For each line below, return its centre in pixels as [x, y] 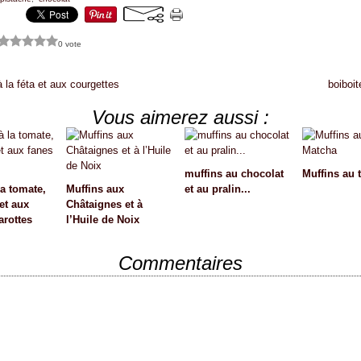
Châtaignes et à [104, 204]
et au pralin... [217, 189]
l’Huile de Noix [102, 220]
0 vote [70, 44]
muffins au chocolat [234, 174]
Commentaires [180, 263]
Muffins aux [95, 189]
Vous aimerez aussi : [180, 117]
